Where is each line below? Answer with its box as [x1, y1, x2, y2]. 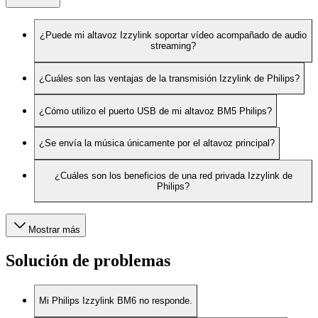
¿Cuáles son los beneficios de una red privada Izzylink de [54, 170, 292, 181]
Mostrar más [28, 224, 80, 236]
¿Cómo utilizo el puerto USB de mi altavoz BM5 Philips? [39, 105, 272, 116]
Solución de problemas [6, 251, 170, 270]
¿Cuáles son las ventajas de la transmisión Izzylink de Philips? [39, 72, 300, 84]
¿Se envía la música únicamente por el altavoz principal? [39, 138, 275, 149]
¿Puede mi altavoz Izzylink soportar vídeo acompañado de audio [40, 30, 307, 41]
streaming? [150, 40, 196, 52]
